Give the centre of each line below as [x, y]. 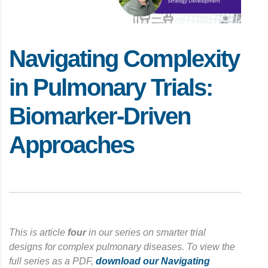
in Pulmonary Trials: [111, 87]
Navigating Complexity [124, 58]
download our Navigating [153, 261]
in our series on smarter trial [146, 232]
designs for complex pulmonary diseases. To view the [122, 246]
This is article [38, 232]
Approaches [71, 144]
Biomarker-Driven [100, 116]
